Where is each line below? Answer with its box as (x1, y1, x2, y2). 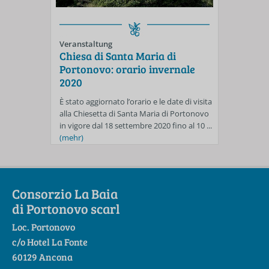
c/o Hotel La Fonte (12, 235, 88, 248)
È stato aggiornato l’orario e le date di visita (59, 95, 212, 107)
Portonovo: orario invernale (59, 61, 195, 76)
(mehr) (59, 131, 83, 143)
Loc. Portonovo (12, 220, 75, 233)
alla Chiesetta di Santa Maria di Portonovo (59, 107, 209, 119)
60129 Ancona (12, 250, 73, 263)
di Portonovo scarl (12, 199, 120, 217)
